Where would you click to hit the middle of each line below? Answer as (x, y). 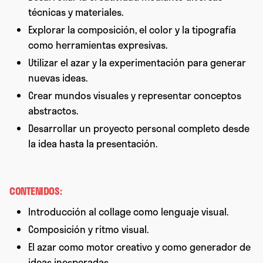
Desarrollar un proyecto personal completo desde (139, 129)
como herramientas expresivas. (98, 45)
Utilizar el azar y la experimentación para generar (137, 63)
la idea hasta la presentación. (93, 144)
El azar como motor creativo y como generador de (139, 247)
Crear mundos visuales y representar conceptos (135, 96)
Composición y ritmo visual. (88, 230)
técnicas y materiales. (76, 12)
